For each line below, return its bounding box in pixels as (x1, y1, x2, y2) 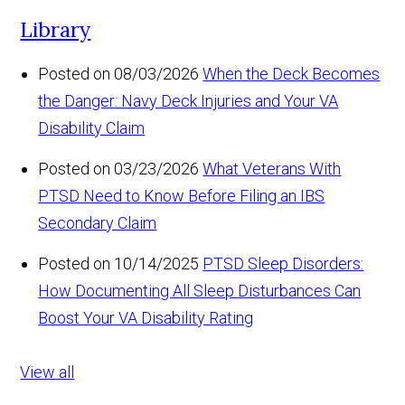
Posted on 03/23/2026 (38, 158, 200, 178)
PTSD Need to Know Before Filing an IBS (38, 185, 325, 205)
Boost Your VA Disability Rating (38, 307, 254, 327)
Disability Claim (38, 118, 146, 137)
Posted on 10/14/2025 (38, 253, 200, 273)
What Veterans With (202, 158, 342, 178)
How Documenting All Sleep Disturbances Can (38, 280, 362, 300)
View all (20, 362, 75, 381)
